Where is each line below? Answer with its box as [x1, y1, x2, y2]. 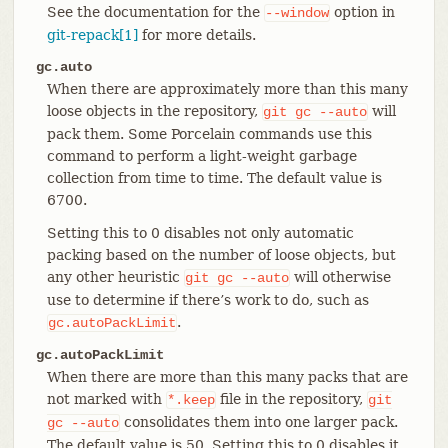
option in [329, 3, 395, 20]
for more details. [137, 26, 256, 43]
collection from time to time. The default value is [46, 169, 382, 186]
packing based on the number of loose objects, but [46, 246, 396, 263]
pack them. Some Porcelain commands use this [46, 125, 372, 142]
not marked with [46, 390, 166, 407]
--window [264, 4, 329, 21]
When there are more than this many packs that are [46, 368, 408, 385]
